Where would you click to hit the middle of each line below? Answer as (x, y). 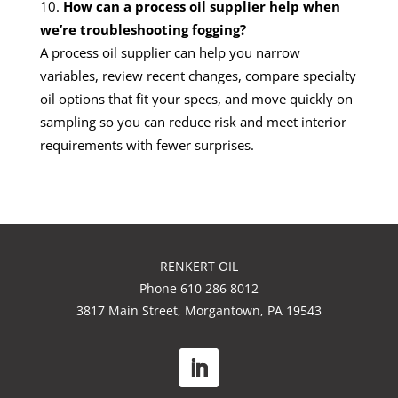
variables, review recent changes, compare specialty (198, 75)
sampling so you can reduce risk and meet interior (193, 121)
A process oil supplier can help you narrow (170, 52)
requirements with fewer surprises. (147, 144)
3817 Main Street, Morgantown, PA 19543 (199, 310)
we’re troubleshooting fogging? (143, 29)
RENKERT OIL (199, 266)
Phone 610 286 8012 (199, 288)
